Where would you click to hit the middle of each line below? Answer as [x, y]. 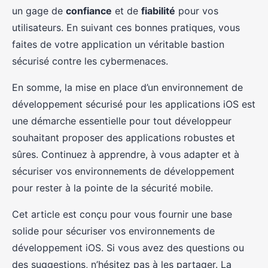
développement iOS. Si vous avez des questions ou [128, 248]
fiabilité [158, 11]
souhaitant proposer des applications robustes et [124, 138]
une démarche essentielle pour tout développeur [122, 121]
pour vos [197, 11]
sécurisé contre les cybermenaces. [90, 61]
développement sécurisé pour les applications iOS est [134, 104]
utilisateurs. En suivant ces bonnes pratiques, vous [126, 28]
